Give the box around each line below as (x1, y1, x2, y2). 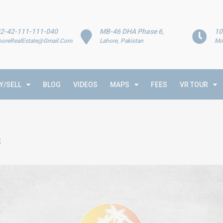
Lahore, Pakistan (100, 37, 144, 44)
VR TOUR (180, 81, 208, 89)
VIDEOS (73, 81, 98, 89)
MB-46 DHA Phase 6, (100, 27, 164, 35)
